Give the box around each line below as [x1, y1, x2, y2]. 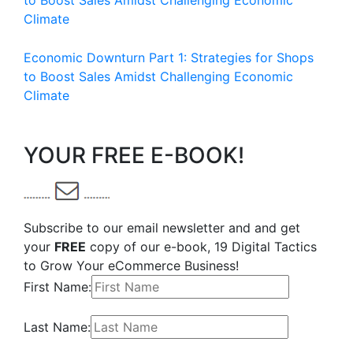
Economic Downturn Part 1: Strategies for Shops [24, 50, 314, 65]
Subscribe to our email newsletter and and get [24, 220, 300, 236]
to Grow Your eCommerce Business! [24, 258, 239, 273]
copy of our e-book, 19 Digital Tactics [86, 239, 317, 255]
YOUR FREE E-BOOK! [24, 142, 244, 169]
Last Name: [24, 319, 91, 335]
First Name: [24, 279, 91, 295]
